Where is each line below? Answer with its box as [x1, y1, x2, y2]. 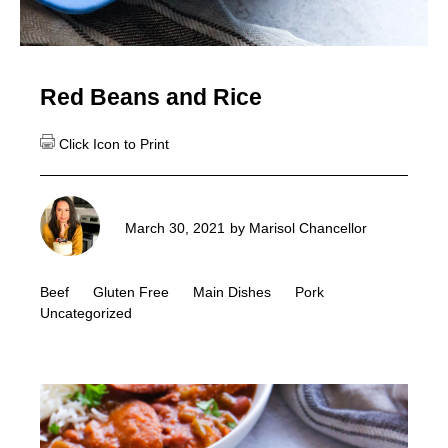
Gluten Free [93, 283, 169, 300]
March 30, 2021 [125, 220, 225, 237]
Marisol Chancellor [249, 220, 367, 237]
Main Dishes [193, 283, 271, 300]
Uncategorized [40, 304, 132, 321]
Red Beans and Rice [40, 83, 262, 110]
